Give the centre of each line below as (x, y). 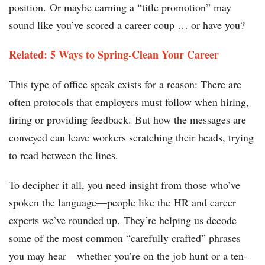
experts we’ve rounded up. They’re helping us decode (123, 220)
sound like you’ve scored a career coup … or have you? (127, 25)
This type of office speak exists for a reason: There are (125, 84)
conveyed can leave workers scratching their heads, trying (131, 138)
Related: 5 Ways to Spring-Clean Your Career (114, 55)
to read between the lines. (64, 155)
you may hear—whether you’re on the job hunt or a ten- (128, 256)
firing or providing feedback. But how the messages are (127, 120)
